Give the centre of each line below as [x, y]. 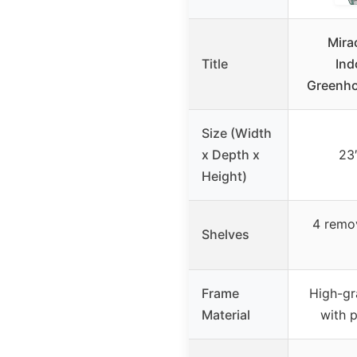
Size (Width [237, 133]
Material [226, 314]
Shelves [226, 234]
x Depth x [231, 154]
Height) [224, 176]
